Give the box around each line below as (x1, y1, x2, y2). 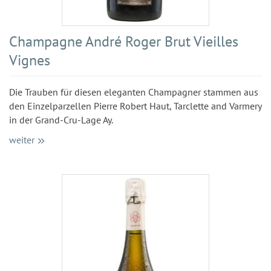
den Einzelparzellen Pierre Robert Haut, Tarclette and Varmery (9, 100, 261, 113)
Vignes (9, 51, 50, 70)
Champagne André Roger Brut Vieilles (9, 32, 238, 51)
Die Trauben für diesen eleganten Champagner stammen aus (9, 86, 258, 99)
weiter (9, 134, 34, 146)
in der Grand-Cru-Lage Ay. (9, 114, 113, 126)
